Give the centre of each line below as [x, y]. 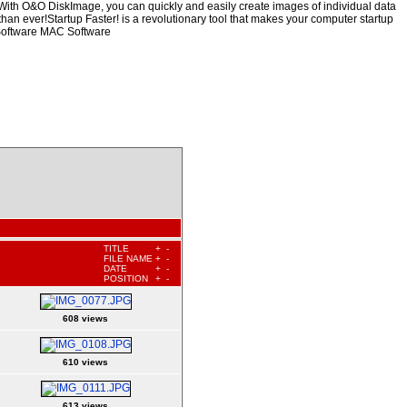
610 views [85, 362]
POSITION [126, 278]
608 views [85, 318]
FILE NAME [128, 258]
